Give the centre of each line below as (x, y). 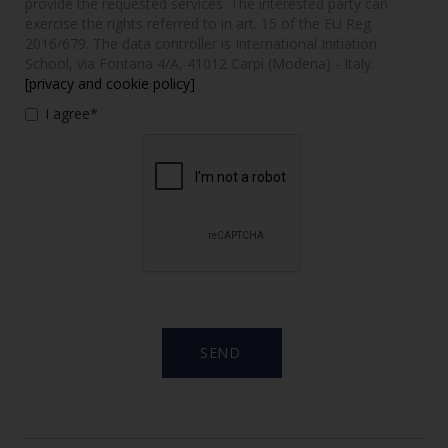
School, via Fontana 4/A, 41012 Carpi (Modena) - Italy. (199, 63)
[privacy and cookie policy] (110, 83)
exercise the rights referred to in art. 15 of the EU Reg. (199, 23)
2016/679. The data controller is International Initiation (201, 43)
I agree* (71, 113)
